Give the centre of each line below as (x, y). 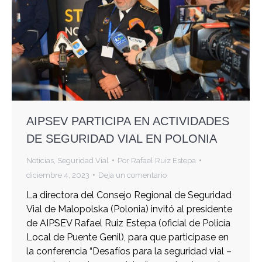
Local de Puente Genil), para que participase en (127, 237)
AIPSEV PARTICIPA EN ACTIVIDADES (128, 121)
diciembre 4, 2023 (58, 175)
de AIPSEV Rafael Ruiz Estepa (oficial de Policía (128, 223)
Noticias (40, 160)
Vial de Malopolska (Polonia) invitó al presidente (129, 209)
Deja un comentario (132, 175)
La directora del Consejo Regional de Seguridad (129, 195)
